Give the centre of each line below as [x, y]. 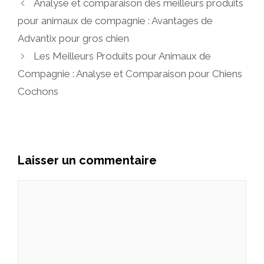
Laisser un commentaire [87, 161]
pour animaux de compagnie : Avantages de [115, 21]
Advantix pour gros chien [73, 39]
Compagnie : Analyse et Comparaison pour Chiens [130, 74]
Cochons [38, 92]
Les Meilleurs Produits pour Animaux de [123, 56]
